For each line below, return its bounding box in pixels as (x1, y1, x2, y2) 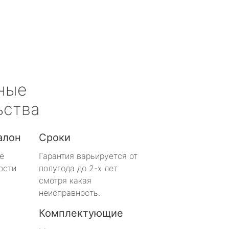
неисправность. (39, 187, 100, 198)
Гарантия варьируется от (39, 150, 138, 161)
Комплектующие (39, 207, 123, 219)
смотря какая (39, 175, 91, 186)
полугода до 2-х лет (39, 163, 118, 173)
